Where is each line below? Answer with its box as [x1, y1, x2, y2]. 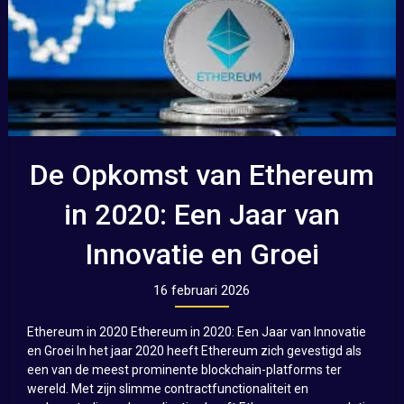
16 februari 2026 [153, 282, 251, 299]
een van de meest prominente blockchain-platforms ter [26, 363, 342, 378]
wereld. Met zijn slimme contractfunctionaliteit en [26, 381, 308, 397]
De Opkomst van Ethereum [29, 158, 374, 193]
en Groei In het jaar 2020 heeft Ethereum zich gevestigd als [26, 344, 362, 359]
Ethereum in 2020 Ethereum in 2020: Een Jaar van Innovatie [26, 325, 366, 340]
